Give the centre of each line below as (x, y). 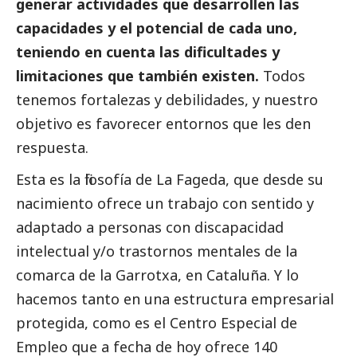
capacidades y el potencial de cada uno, (157, 28)
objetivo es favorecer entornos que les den (163, 124)
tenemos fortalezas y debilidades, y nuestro (167, 100)
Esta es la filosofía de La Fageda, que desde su (170, 180)
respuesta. (52, 148)
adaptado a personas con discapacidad (150, 228)
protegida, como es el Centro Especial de (157, 323)
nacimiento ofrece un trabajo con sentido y (165, 204)
